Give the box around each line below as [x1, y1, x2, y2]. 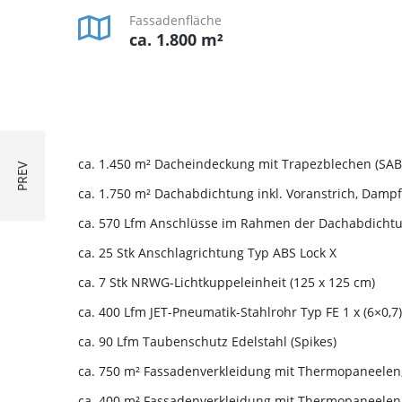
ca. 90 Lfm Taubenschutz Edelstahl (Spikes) [78, 333, 336, 350]
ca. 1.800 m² [129, 29, 223, 50]
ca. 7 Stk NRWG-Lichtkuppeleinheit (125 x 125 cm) [78, 274, 375, 291]
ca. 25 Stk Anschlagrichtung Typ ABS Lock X [78, 244, 336, 261]
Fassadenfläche [129, 12, 222, 29]
